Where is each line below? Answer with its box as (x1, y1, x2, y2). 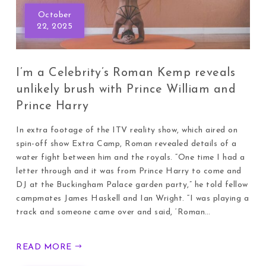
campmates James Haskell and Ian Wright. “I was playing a (16, 194, 249, 203)
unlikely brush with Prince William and (16, 83, 236, 96)
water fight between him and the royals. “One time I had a (16, 153, 245, 162)
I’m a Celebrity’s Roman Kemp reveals (16, 66, 236, 79)
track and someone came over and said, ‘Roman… (16, 207, 211, 217)
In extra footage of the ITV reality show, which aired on (16, 125, 238, 135)
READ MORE (16, 242, 75, 252)
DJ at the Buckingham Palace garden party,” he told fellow (16, 180, 248, 189)
